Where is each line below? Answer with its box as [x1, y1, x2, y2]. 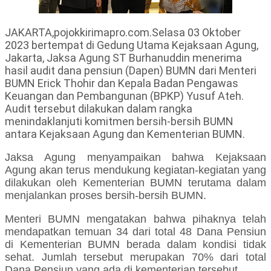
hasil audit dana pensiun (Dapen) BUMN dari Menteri [5, 64, 256, 77]
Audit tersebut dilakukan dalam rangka [5, 102, 192, 116]
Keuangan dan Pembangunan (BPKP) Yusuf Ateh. [5, 90, 244, 103]
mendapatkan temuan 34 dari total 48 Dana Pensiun [5, 226, 266, 238]
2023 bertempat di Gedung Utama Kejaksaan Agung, [5, 39, 258, 52]
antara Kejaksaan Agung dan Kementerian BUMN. [5, 128, 245, 141]
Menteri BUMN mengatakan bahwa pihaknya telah [5, 213, 266, 226]
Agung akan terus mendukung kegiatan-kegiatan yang [5, 164, 266, 177]
